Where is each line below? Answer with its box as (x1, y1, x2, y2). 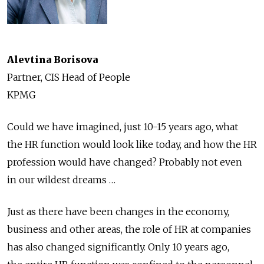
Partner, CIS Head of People (7, 71, 130, 84)
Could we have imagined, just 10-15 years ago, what (7, 121, 238, 133)
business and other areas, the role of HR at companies (7, 223, 251, 236)
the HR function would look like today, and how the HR (7, 138, 257, 151)
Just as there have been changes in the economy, (7, 206, 229, 218)
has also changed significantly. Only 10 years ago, (7, 241, 229, 253)
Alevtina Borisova (7, 54, 98, 66)
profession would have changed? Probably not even (7, 156, 242, 169)
